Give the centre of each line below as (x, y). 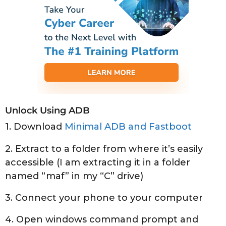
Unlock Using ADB (47, 110)
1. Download (35, 127)
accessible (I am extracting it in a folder (98, 162)
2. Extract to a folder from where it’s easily (104, 149)
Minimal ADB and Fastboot (128, 127)
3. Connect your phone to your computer (104, 197)
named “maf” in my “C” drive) (74, 176)
